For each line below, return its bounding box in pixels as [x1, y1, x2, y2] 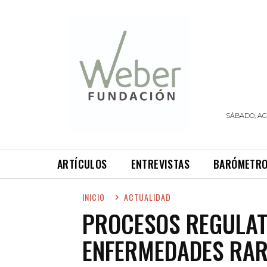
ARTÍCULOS [57, 156, 107, 172]
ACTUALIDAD [124, 191, 171, 203]
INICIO [82, 191, 105, 203]
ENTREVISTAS [131, 156, 190, 172]
